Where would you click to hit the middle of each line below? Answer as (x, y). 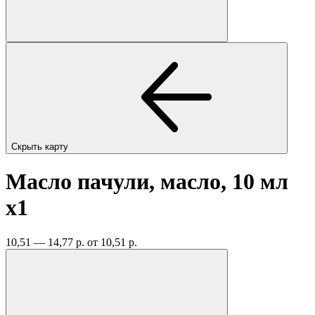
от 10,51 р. (112, 242)
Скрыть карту (41, 146)
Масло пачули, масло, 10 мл (147, 182)
